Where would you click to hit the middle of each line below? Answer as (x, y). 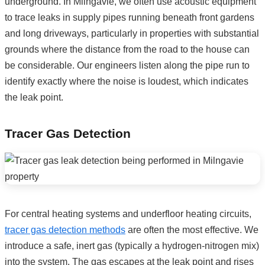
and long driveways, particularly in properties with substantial (132, 33)
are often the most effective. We (192, 230)
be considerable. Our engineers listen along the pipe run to (127, 65)
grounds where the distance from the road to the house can (127, 49)
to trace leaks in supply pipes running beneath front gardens (130, 17)
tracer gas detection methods (65, 230)
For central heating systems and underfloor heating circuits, (128, 214)
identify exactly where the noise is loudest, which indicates (127, 81)
